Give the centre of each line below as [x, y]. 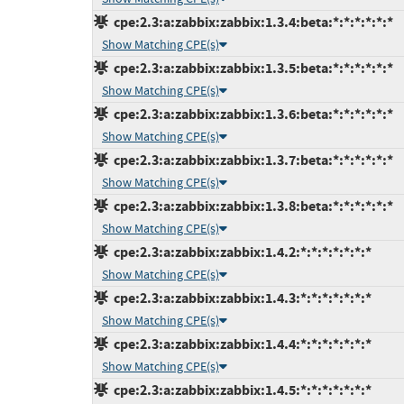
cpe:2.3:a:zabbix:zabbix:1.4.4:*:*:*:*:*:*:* [240, 344]
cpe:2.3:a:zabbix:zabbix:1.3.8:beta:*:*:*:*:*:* [251, 207]
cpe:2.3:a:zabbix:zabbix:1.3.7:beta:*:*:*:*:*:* [251, 161]
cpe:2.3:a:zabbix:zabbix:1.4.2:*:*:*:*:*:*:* [240, 252]
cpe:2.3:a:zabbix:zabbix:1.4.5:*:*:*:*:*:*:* [240, 390]
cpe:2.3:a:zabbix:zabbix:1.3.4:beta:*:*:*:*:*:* [251, 23]
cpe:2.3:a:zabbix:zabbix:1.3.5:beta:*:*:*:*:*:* [251, 69]
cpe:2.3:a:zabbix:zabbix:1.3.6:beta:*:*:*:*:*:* [251, 115]
